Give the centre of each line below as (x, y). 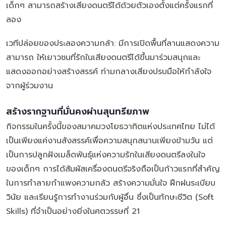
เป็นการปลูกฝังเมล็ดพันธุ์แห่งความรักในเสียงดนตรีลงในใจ (106, 155)
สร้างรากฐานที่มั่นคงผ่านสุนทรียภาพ (78, 112)
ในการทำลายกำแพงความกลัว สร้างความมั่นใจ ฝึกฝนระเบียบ (111, 183)
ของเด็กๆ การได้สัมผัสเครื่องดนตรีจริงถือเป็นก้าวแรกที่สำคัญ (113, 169)
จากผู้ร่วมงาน (30, 86)
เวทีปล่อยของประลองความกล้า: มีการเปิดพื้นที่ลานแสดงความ (113, 44)
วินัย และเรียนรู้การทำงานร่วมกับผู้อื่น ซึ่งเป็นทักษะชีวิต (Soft (110, 197)
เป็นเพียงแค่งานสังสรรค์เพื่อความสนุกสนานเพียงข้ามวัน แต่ (109, 141)
